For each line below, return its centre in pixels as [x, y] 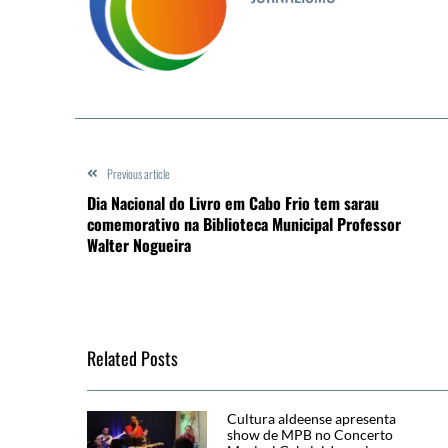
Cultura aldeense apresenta [311, 418]
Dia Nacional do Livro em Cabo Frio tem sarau [233, 202]
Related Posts [132, 357]
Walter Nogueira [139, 244]
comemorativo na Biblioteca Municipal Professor [244, 223]
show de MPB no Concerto [310, 434]
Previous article [138, 173]
